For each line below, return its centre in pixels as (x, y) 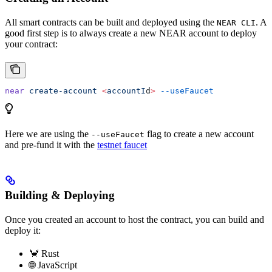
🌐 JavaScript (53, 265)
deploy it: (23, 231)
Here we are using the (48, 134)
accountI (126, 90)
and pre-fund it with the (51, 144)
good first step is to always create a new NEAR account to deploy (131, 33)
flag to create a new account (199, 134)
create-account (61, 90)
